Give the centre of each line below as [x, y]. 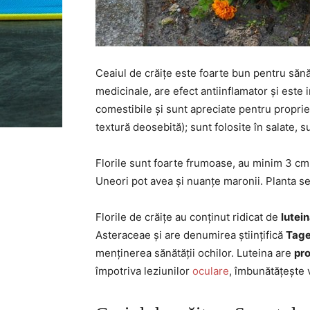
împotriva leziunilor [144, 271]
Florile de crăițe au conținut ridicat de [188, 217]
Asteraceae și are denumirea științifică [191, 235]
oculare [211, 271]
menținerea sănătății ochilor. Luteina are [195, 253]
